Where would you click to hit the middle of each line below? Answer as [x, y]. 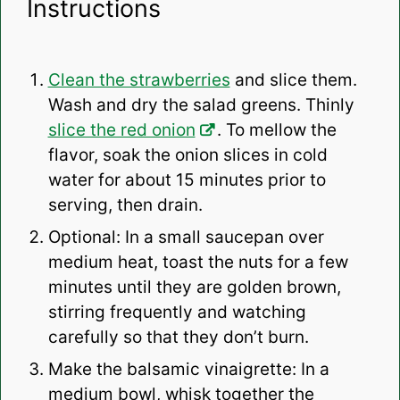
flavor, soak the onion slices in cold [187, 154]
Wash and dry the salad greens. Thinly [201, 104]
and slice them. [293, 79]
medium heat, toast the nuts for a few [198, 262]
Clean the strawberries [139, 79]
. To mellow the [276, 129]
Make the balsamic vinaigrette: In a [188, 369]
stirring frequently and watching [177, 312]
